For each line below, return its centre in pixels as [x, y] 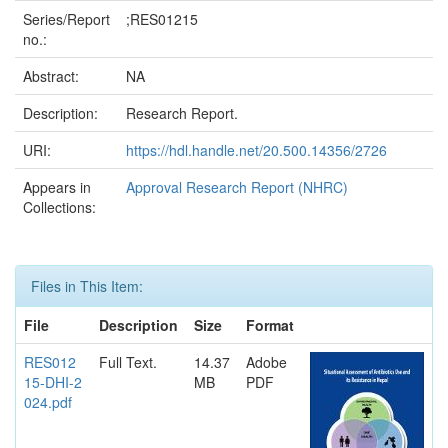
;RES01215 [162, 18]
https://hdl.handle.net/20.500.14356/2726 [256, 149]
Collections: [59, 206]
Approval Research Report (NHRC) [237, 186]
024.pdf [48, 401]
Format [270, 324]
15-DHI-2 [53, 381]
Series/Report [66, 18]
